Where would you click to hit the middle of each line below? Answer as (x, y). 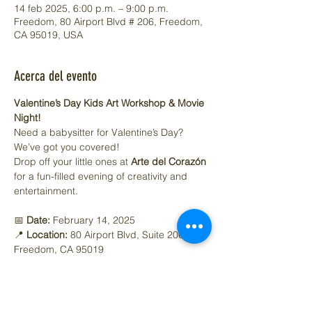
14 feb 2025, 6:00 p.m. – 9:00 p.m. (91, 8)
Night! (28, 117)
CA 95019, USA (48, 34)
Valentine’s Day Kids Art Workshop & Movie (110, 103)
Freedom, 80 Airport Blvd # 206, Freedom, (108, 21)
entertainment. (46, 190)
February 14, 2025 (93, 220)
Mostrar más (42, 301)
